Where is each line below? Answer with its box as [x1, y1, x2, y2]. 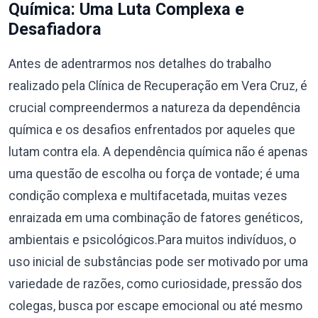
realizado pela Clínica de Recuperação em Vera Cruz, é [9, 79, 307, 93]
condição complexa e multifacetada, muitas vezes [9, 189, 287, 203]
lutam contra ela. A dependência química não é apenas [9, 145, 308, 159]
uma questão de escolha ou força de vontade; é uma [9, 167, 300, 181]
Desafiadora [9, 19, 102, 39]
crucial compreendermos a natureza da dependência [9, 101, 300, 115]
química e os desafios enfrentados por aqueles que [9, 123, 295, 137]
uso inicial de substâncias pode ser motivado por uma [9, 255, 308, 269]
